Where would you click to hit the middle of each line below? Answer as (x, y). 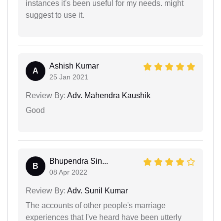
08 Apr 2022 (68, 172)
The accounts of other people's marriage (96, 205)
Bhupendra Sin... (79, 161)
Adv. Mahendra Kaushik (108, 95)
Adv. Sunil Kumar (97, 190)
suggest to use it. (55, 15)
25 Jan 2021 (69, 77)
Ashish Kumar (74, 66)
